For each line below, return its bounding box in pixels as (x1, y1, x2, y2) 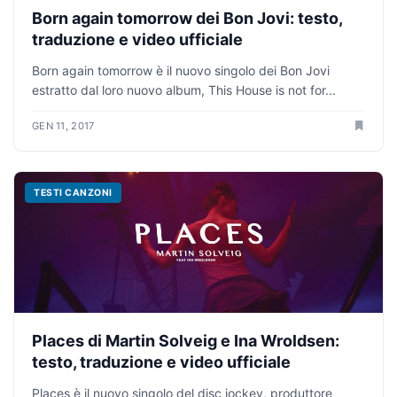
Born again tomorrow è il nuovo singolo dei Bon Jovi (32, 63, 330, 79)
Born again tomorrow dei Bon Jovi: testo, (32, 9, 342, 28)
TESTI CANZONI (34, 187, 113, 199)
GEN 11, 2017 (32, 120, 95, 133)
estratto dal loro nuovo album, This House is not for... (32, 82, 336, 98)
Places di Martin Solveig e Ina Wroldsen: (32, 331, 339, 350)
